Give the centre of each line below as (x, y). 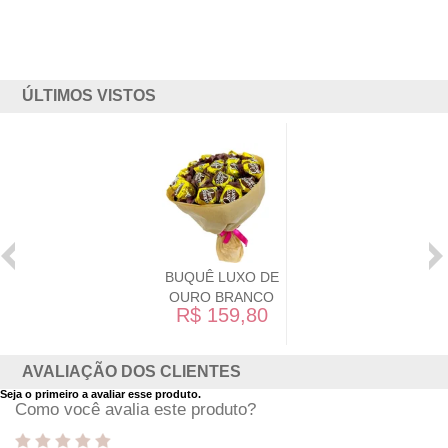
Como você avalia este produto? (135, 409)
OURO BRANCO (222, 297)
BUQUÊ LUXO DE (221, 277)
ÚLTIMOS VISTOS (89, 96)
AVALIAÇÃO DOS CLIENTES (132, 371)
